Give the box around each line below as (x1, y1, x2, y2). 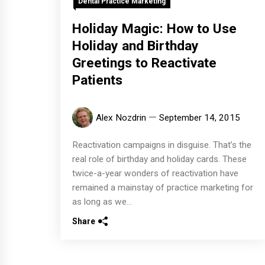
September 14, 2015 (159, 112, 240, 123)
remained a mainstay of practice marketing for (72, 182, 253, 193)
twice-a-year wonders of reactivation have (72, 167, 238, 179)
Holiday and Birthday (72, 37, 199, 54)
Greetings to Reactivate (72, 54, 216, 71)
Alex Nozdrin (96, 112, 146, 123)
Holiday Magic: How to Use (72, 20, 237, 37)
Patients (72, 72, 122, 88)
